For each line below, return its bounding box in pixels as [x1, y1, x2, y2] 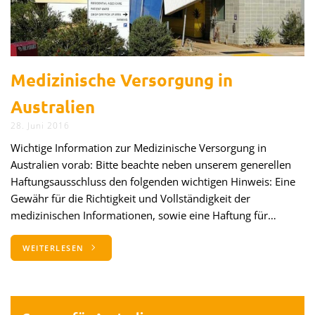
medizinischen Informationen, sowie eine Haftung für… [11, 207, 276, 222]
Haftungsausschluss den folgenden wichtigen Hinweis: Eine [11, 174, 295, 188]
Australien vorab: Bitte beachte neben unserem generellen [11, 157, 291, 172]
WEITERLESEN [22, 242, 87, 253]
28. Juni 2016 [11, 119, 70, 131]
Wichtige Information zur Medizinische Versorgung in [11, 140, 266, 155]
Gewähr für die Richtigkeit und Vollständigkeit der [11, 191, 250, 205]
